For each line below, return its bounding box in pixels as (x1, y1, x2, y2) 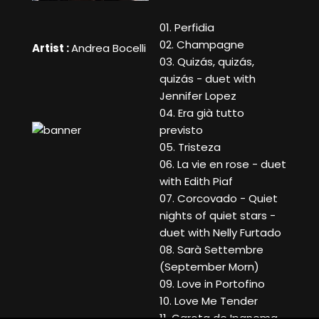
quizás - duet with (159, 71, 256, 87)
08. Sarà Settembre (159, 242, 263, 258)
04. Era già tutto (159, 105, 244, 121)
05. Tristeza (159, 140, 221, 155)
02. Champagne (159, 37, 244, 53)
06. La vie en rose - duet (159, 157, 286, 172)
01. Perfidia (159, 20, 214, 36)
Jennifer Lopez (159, 88, 236, 104)
